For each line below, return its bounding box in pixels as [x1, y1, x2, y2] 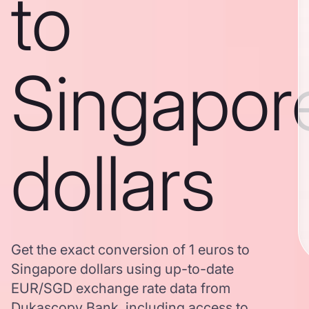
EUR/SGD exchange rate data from [11, 280, 230, 297]
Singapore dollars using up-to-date [11, 261, 234, 277]
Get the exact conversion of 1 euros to [11, 241, 250, 258]
